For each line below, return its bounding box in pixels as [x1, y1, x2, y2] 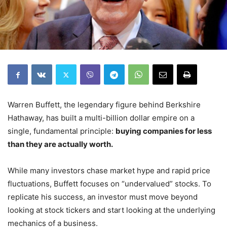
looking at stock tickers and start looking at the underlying [8, 205, 215, 215]
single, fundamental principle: [8, 126, 116, 136]
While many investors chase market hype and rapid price [8, 166, 210, 175]
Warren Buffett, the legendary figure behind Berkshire [8, 100, 201, 109]
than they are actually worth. [8, 139, 113, 149]
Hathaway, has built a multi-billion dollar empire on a [8, 113, 195, 123]
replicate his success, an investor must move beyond [8, 192, 198, 202]
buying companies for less [116, 126, 212, 136]
